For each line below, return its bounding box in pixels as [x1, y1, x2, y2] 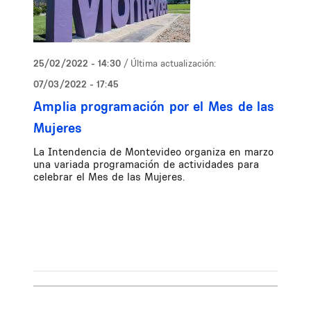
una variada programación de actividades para [33, 157, 259, 171]
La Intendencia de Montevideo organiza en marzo [33, 144, 274, 158]
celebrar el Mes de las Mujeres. [33, 169, 185, 183]
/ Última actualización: [123, 57, 217, 69]
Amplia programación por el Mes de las [33, 97, 275, 115]
